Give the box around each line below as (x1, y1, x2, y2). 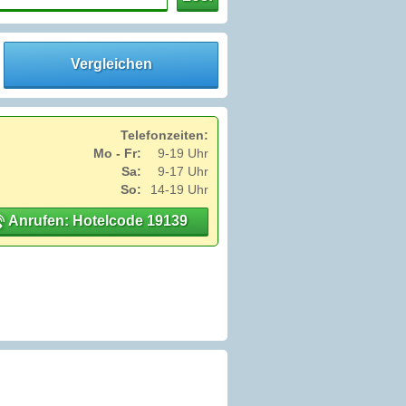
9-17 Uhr (158, 164, 208, 179)
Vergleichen (70, 56, 152, 72)
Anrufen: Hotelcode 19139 (5, 213, 188, 229)
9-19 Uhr (158, 146, 208, 161)
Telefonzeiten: (121, 128, 208, 143)
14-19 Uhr (150, 182, 208, 198)
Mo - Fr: (93, 146, 141, 161)
